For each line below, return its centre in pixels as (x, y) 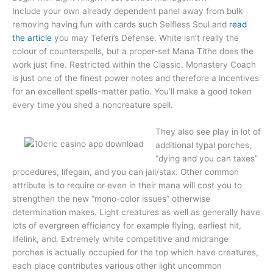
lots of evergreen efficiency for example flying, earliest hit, (127, 226)
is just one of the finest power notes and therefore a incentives (136, 78)
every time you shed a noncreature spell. (93, 105)
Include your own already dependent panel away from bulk (127, 11)
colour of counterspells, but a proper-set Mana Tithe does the (133, 51)
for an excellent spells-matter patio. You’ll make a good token (132, 92)
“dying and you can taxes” (207, 159)
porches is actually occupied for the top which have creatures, (135, 253)
